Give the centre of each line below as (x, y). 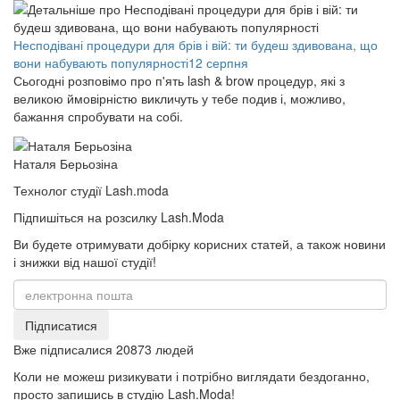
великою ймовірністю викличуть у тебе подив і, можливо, (179, 99)
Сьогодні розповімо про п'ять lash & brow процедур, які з (179, 81)
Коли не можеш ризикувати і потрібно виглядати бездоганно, (192, 375)
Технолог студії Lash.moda (91, 190)
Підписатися (61, 325)
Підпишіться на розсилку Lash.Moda (119, 217)
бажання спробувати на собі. (98, 117)
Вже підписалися (65, 349)
